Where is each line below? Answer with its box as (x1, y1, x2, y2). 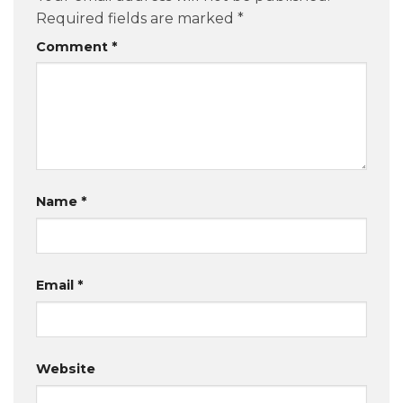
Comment (36, 38, 112, 55)
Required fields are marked (36, 9, 237, 27)
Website (36, 361, 95, 378)
